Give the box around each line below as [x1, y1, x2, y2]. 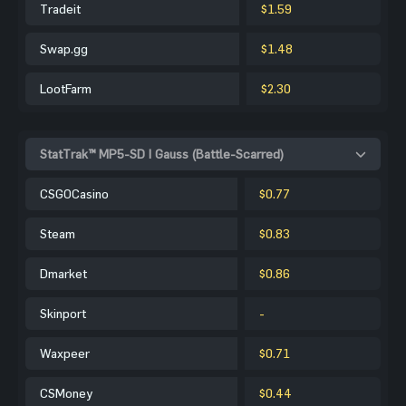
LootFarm [40, 80, 92, 96]
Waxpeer [40, 344, 90, 361]
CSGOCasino [40, 185, 109, 201]
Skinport [40, 304, 86, 321]
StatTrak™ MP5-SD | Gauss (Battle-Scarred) [40, 145, 285, 161]
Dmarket [40, 265, 87, 281]
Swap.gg [40, 40, 88, 56]
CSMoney [40, 384, 92, 401]
